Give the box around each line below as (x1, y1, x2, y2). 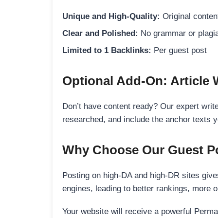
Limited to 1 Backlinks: (62, 45, 151, 55)
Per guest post (151, 45, 207, 55)
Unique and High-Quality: (62, 11, 160, 21)
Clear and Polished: (62, 28, 138, 38)
